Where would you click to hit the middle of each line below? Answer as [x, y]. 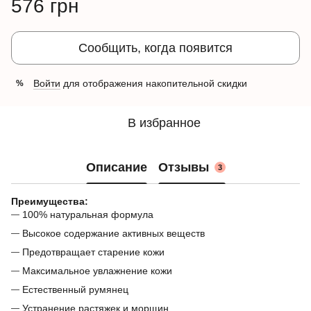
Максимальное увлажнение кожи [97, 271]
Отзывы [183, 167]
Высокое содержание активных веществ [114, 233]
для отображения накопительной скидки [154, 83]
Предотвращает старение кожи [93, 252]
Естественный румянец [75, 289]
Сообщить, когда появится [155, 48]
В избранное [164, 123]
